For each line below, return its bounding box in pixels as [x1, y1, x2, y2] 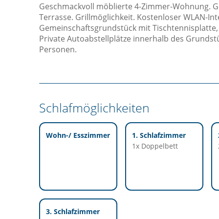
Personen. [39, 44, 77, 55]
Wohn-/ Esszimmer [46, 130, 110, 140]
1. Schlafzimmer [132, 130, 186, 140]
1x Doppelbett [132, 141, 178, 151]
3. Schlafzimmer [46, 206, 100, 216]
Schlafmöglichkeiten [39, 99, 150, 116]
